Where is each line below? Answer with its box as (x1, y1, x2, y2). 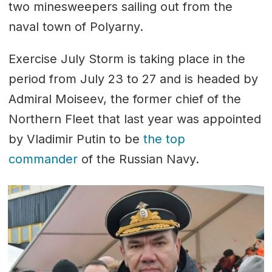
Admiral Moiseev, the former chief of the (8, 92, 241, 107)
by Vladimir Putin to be (8, 132, 143, 147)
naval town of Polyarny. (8, 19, 147, 35)
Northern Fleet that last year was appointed (8, 112, 261, 127)
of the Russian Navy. (77, 152, 199, 167)
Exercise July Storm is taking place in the (8, 52, 245, 67)
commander (8, 152, 78, 167)
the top (143, 132, 185, 147)
